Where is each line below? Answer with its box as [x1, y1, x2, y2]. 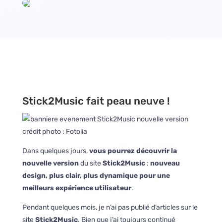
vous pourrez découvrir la [89, 147, 177, 155]
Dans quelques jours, [22, 147, 89, 155]
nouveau [150, 159, 180, 167]
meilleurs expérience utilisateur [22, 184, 131, 192]
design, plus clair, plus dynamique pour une [22, 171, 170, 180]
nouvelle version [22, 159, 79, 167]
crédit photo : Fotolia [22, 127, 87, 136]
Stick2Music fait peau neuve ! [22, 95, 170, 107]
